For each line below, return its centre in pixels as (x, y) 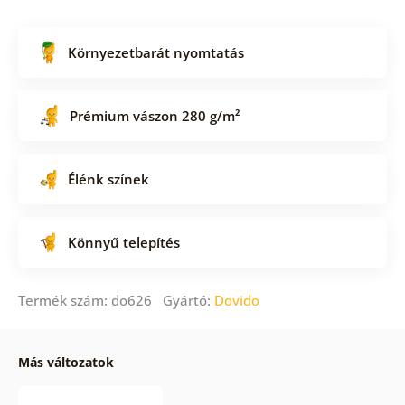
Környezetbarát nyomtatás (155, 52)
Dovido (236, 300)
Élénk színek (108, 179)
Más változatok (66, 362)
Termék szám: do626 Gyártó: (116, 300)
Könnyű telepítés (123, 242)
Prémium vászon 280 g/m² (154, 115)
